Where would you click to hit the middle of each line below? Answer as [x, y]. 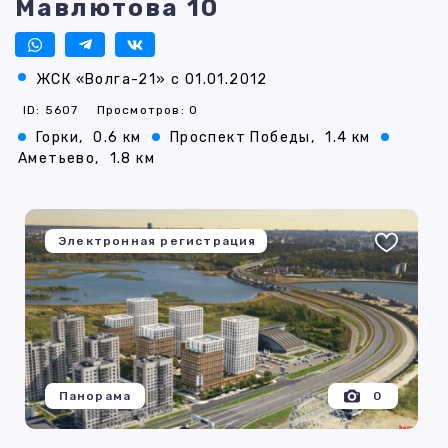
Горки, [60, 138]
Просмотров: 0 [147, 110]
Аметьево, [59, 159]
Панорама [95, 396]
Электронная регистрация [157, 241]
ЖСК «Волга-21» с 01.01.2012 [152, 80]
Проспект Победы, [242, 138]
